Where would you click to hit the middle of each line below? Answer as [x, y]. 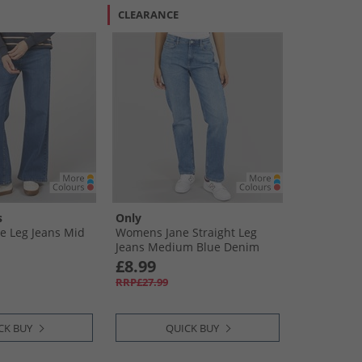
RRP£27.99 [142, 282]
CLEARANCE [148, 15]
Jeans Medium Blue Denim [187, 247]
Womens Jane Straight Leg [186, 232]
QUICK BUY [192, 328]
